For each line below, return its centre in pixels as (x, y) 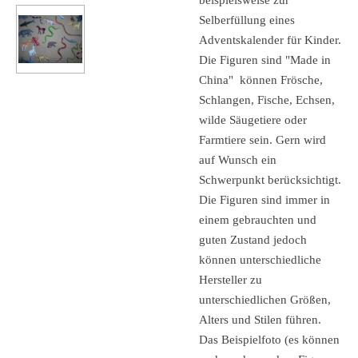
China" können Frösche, (261, 80)
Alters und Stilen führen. (260, 319)
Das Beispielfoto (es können (269, 339)
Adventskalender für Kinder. (270, 40)
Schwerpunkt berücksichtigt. (270, 179)
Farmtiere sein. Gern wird (263, 139)
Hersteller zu (231, 279)
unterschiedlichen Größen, (265, 299)
